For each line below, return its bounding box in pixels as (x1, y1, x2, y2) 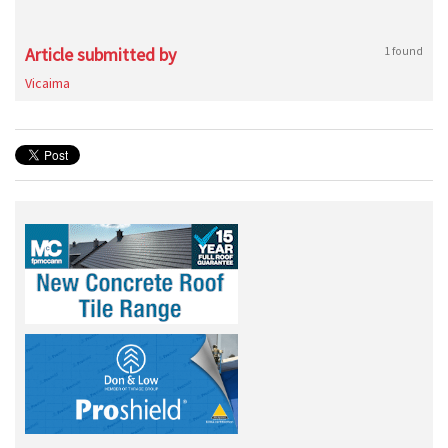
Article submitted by (25, 43, 176, 66)
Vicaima (25, 74, 70, 92)
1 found (384, 43, 423, 58)
